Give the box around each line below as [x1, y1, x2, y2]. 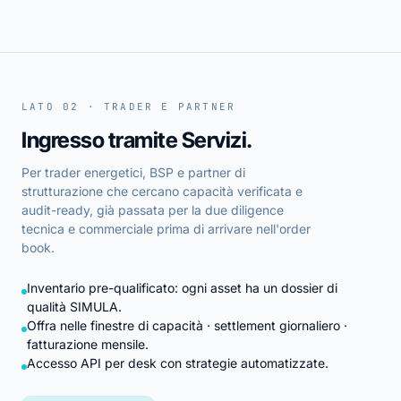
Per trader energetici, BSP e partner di [21, 164, 245, 180]
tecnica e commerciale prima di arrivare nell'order [21, 220, 311, 236]
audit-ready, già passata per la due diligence [21, 201, 284, 218]
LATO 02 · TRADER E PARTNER [21, 99, 236, 113]
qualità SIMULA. [27, 298, 122, 314]
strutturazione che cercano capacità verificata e [21, 183, 303, 199]
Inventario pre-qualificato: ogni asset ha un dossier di [27, 279, 337, 295]
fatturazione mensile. [27, 336, 149, 352]
